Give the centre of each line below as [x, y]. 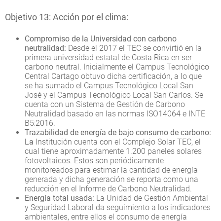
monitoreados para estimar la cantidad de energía [111, 170]
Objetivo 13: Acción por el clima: [67, 17]
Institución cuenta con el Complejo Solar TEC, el [117, 142]
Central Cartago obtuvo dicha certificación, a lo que [113, 76]
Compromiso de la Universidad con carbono [101, 38]
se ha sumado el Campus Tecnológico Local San [109, 85]
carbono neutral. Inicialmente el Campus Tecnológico [117, 67]
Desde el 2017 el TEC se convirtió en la [134, 48]
